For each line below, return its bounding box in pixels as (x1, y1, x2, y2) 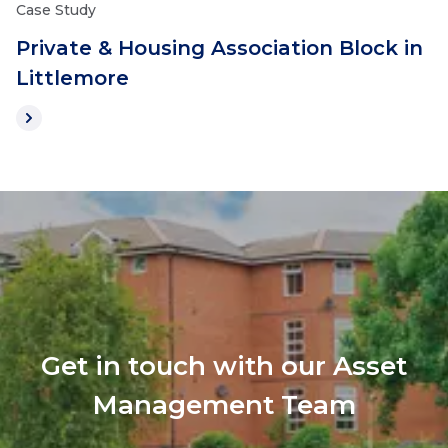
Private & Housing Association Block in (16, 36, 423, 60)
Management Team (92, 389, 356, 421)
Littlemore (16, 66, 129, 90)
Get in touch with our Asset (41, 350, 407, 382)
